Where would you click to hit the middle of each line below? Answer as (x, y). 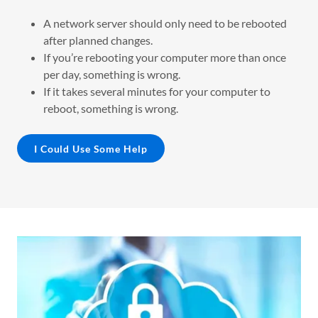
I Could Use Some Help (91, 148)
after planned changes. (98, 40)
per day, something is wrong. (111, 75)
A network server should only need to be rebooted (165, 23)
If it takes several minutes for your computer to (157, 92)
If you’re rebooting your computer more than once (164, 57)
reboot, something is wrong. (110, 109)
